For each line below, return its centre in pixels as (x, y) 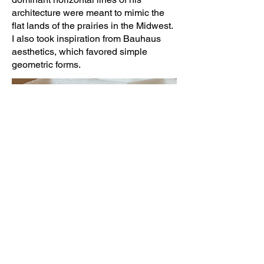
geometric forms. (46, 65)
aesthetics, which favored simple (80, 52)
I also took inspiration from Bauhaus (86, 39)
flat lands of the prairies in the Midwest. (92, 26)
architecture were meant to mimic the (88, 13)
